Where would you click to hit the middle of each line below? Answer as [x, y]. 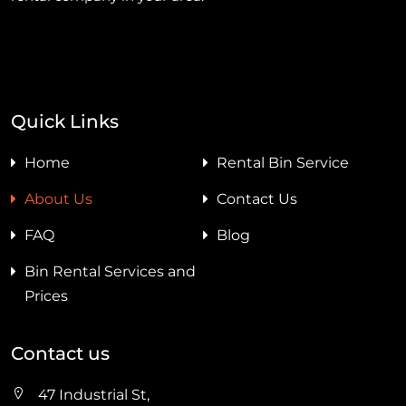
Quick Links [65, 121]
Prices [46, 295]
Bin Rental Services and [110, 271]
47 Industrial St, [94, 394]
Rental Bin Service [283, 162]
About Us [58, 198]
